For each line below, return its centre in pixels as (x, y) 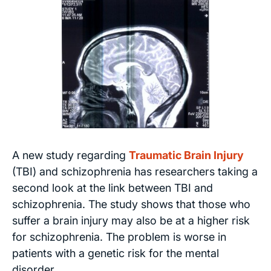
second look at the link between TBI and (113, 188)
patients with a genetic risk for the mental (116, 253)
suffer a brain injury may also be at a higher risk (131, 220)
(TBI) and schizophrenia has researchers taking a (135, 171)
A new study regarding (70, 155)
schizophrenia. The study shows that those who (131, 204)
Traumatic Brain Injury (186, 155)
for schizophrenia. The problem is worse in (119, 237)
